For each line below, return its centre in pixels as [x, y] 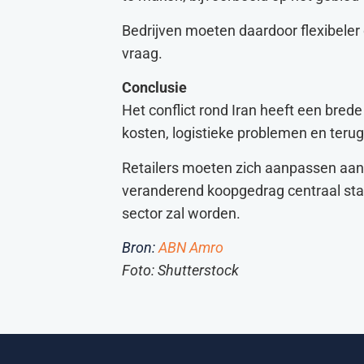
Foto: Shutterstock [180, 270]
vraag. [142, 53]
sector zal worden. [181, 213]
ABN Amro [191, 247]
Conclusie [154, 88]
